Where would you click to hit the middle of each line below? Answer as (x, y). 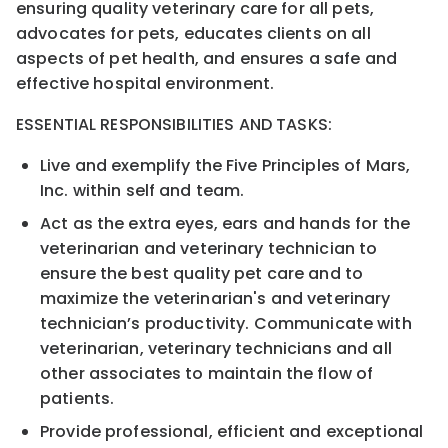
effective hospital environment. (145, 83)
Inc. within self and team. (142, 190)
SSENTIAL (62, 124)
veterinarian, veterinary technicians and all (216, 348)
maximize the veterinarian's (155, 298)
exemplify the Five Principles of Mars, (261, 165)
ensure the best (107, 273)
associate (130, 373)
